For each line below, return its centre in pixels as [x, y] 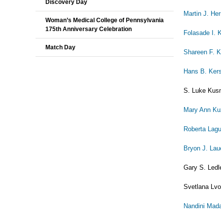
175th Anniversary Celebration [89, 29]
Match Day [60, 47]
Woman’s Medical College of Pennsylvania [105, 20]
